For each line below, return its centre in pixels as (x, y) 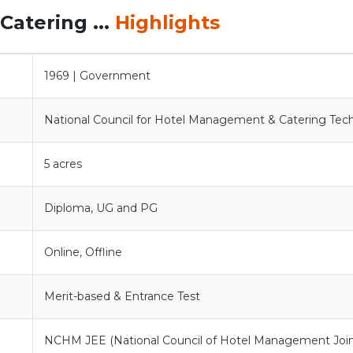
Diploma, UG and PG (101, 208)
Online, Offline (83, 252)
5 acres (63, 163)
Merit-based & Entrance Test (122, 296)
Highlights (167, 22)
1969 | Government (97, 75)
